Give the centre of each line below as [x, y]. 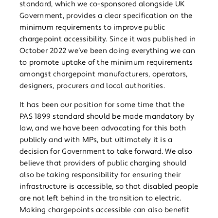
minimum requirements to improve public [92, 28]
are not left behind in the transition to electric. [100, 199]
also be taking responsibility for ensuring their [100, 175]
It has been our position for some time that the [102, 105]
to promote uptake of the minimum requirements [106, 63]
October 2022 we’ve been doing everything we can [107, 51]
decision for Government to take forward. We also [106, 152]
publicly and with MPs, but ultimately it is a [96, 140]
